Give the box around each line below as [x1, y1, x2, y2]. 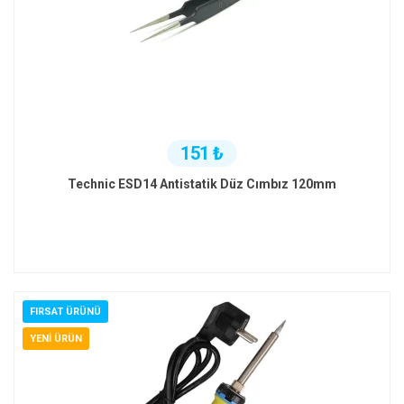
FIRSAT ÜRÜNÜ [30, 306, 101, 318]
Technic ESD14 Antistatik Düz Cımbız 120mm [68, 177, 336, 192]
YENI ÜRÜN [30, 333, 82, 345]
